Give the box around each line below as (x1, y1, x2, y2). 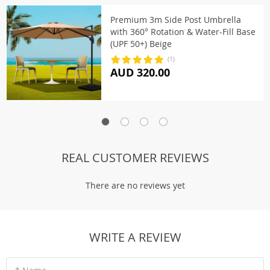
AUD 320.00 (110, 65, 170, 80)
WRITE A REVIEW (89, 229, 181, 245)
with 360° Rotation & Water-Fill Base (110, 26, 256, 37)
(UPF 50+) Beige (110, 38, 172, 49)
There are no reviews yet (85, 180, 185, 191)
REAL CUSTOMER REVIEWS (61, 149, 209, 166)
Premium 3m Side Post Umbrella (110, 14, 241, 25)
